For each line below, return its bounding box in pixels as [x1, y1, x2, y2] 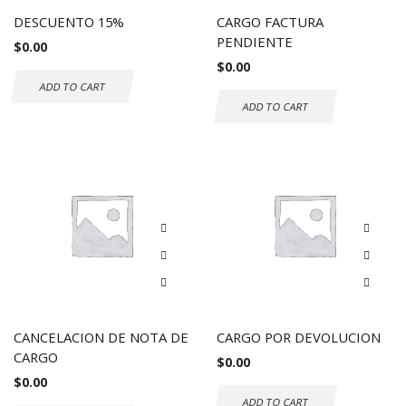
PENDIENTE [217, 33, 293, 51]
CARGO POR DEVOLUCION [217, 327, 381, 346]
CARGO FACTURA [217, 13, 324, 31]
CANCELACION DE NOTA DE [14, 327, 188, 346]
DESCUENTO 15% [14, 13, 124, 31]
